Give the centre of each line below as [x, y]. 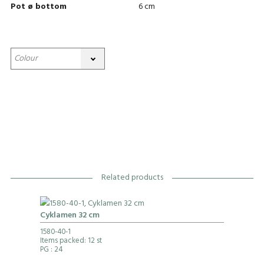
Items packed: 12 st [71, 242]
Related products [132, 179]
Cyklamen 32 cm [70, 216]
